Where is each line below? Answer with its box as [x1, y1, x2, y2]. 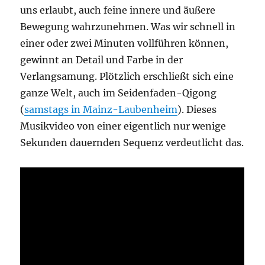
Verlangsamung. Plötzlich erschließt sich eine [20, 70, 234, 82]
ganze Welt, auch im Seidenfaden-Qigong [20, 86, 217, 99]
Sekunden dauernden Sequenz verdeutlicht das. [20, 136, 244, 148]
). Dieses [177, 103, 217, 115]
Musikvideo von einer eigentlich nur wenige [20, 119, 227, 132]
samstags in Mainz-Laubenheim [24, 103, 178, 115]
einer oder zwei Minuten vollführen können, [20, 37, 229, 49]
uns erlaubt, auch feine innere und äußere [20, 4, 216, 16]
